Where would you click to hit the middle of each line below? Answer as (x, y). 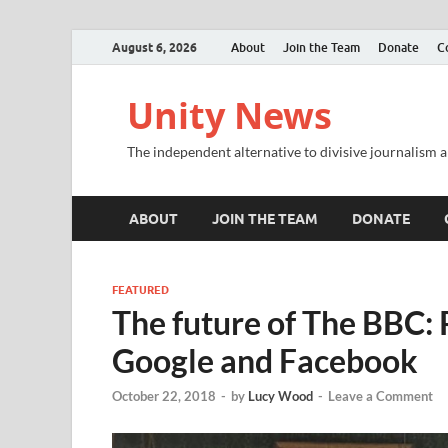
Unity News (229, 115)
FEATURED (140, 290)
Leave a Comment (380, 396)
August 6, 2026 (154, 47)
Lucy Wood (280, 396)
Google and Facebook (265, 360)
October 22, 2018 (164, 396)
